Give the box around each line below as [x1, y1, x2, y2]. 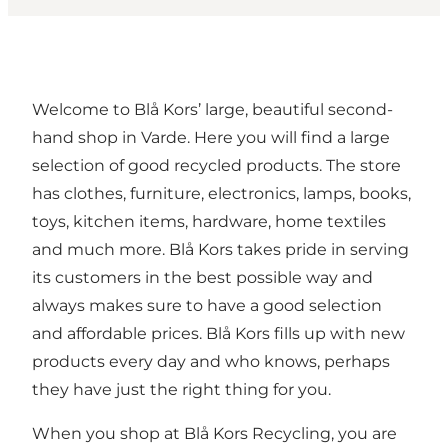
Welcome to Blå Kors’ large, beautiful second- [32, 100, 393, 120]
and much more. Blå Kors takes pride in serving [32, 240, 409, 260]
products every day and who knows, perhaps [32, 352, 390, 372]
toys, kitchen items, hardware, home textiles [32, 212, 386, 232]
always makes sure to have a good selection [32, 296, 382, 316]
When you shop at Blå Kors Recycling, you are [32, 424, 397, 444]
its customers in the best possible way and [32, 268, 373, 288]
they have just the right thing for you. [32, 380, 331, 400]
